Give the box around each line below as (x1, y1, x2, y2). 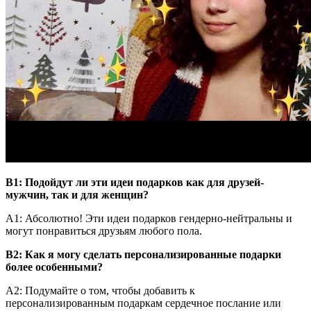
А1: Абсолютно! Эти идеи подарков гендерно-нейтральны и (6, 212, 292, 225)
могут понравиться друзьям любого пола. (6, 225, 202, 237)
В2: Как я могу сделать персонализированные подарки (6, 249, 281, 261)
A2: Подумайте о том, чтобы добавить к (6, 285, 195, 297)
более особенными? (6, 261, 103, 274)
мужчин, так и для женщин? (6, 189, 149, 201)
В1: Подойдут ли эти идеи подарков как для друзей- (6, 176, 264, 189)
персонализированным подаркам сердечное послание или (6, 297, 281, 310)
